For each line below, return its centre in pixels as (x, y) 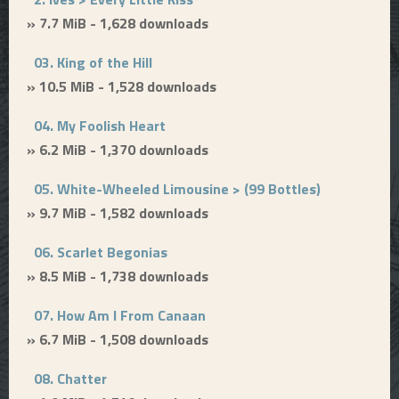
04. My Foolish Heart (100, 126)
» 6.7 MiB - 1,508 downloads (118, 339)
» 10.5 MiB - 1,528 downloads (122, 86)
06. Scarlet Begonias (101, 252)
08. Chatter (70, 379)
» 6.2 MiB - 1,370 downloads (118, 150)
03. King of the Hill (93, 62)
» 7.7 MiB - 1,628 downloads (118, 23)
